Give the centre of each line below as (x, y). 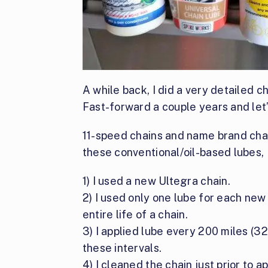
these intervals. (122, 248)
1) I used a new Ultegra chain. (156, 181)
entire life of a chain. (135, 215)
